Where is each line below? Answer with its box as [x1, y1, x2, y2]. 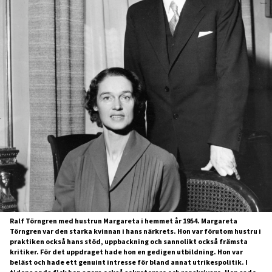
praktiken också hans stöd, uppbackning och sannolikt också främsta [10, 236, 248, 246]
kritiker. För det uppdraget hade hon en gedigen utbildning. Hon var [10, 246, 243, 256]
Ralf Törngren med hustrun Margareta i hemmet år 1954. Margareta [10, 216, 237, 225]
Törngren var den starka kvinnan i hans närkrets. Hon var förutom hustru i [10, 226, 261, 236]
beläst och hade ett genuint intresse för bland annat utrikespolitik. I [10, 257, 248, 267]
